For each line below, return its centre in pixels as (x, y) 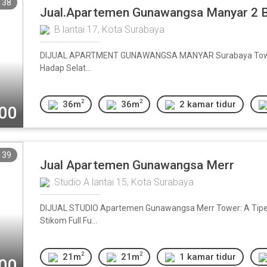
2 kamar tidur (207, 104)
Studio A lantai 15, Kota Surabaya (124, 182)
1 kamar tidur (207, 257)
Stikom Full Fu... (69, 221)
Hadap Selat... (66, 68)
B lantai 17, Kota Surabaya (109, 30)
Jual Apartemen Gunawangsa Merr (137, 165)
